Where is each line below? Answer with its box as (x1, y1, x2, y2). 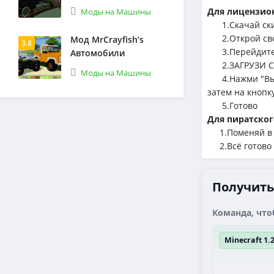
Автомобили (70, 47, 125, 59)
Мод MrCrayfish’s (70, 34, 144, 45)
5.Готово (207, 100, 257, 111)
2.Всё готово (207, 140, 272, 152)
